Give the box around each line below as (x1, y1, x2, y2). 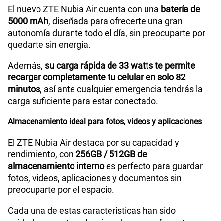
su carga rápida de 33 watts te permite (45, 60, 195, 71)
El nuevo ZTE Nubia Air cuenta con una (8, 4, 161, 15)
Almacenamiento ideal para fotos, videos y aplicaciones (8, 117, 202, 127)
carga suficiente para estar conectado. (8, 96, 158, 107)
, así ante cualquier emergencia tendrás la (40, 84, 203, 95)
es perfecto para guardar (104, 161, 203, 172)
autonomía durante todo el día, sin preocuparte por (8, 28, 205, 38)
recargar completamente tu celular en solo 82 (8, 72, 185, 83)
